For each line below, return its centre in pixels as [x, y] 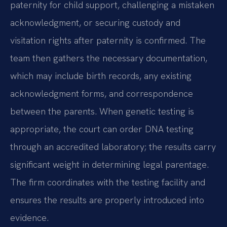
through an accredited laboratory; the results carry [113, 147]
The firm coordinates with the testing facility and [108, 182]
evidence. [29, 218]
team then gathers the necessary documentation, [109, 58]
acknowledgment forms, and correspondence [102, 94]
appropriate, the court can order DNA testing [102, 129]
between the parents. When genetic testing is [102, 111]
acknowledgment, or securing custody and [95, 23]
